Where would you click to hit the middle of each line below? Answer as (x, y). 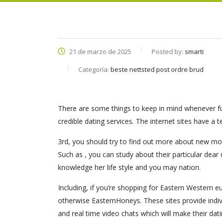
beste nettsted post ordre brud (157, 69)
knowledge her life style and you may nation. (129, 167)
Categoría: (94, 69)
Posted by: (168, 52)
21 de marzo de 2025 (100, 52)
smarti (194, 52)
